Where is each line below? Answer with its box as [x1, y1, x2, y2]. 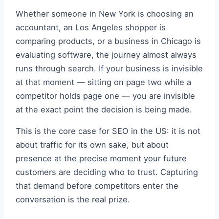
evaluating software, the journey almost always [16, 49, 197, 60]
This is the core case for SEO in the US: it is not [16, 126, 200, 136]
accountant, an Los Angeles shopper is [16, 22, 166, 32]
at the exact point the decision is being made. [16, 104, 192, 114]
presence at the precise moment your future [16, 153, 187, 164]
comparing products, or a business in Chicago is [16, 36, 201, 46]
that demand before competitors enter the [16, 181, 178, 191]
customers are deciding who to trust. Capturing [16, 167, 198, 177]
